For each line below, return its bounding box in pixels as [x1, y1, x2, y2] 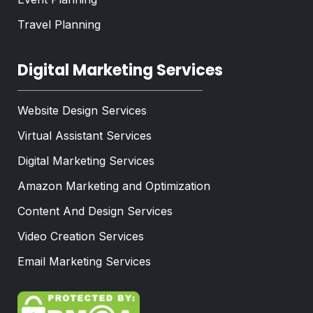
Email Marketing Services [17, 254, 151, 269]
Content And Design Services [17, 204, 173, 219]
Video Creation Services [17, 229, 144, 244]
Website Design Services [17, 103, 147, 118]
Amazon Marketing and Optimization [17, 179, 210, 194]
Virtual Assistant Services [17, 129, 152, 143]
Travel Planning [17, 17, 101, 32]
